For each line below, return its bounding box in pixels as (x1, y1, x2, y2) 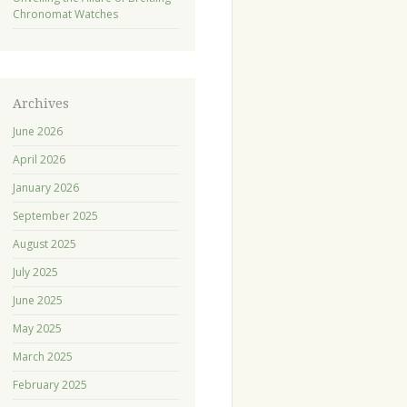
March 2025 (12, 349, 73, 365)
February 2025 (12, 377, 87, 393)
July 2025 (12, 264, 58, 281)
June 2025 (12, 293, 63, 309)
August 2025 (12, 236, 76, 253)
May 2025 (12, 321, 62, 337)
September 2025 (12, 208, 98, 224)
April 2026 (12, 152, 65, 168)
